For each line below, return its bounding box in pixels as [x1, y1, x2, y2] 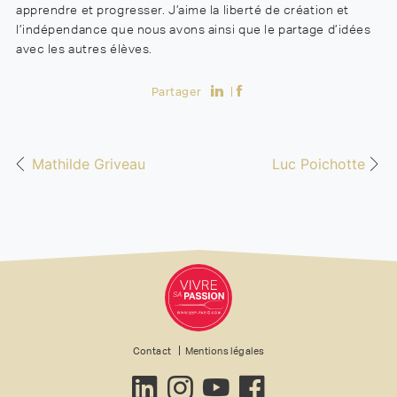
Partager [151, 85, 202, 99]
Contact [132, 346, 172, 357]
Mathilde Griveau [32, 155, 145, 174]
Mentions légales [184, 346, 265, 357]
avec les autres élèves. [16, 42, 152, 57]
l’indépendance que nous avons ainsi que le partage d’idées [16, 22, 371, 37]
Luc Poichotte [272, 155, 365, 174]
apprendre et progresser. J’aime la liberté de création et [16, 3, 349, 18]
